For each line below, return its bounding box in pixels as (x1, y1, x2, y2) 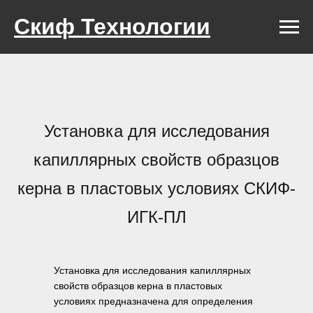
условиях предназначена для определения (54, 296, 253, 307)
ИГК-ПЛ (126, 208, 187, 226)
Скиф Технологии (14, 14, 210, 39)
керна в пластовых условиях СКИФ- (17, 179, 296, 198)
